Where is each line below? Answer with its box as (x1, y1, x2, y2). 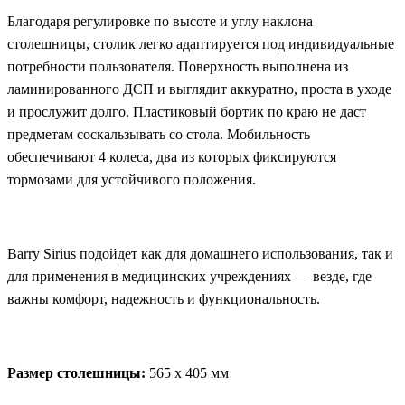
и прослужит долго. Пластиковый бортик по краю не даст (7, 103, 366, 119)
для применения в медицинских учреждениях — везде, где (7, 268, 372, 284)
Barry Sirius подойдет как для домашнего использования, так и (7, 245, 393, 261)
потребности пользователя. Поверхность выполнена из (7, 58, 348, 74)
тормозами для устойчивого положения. (7, 171, 256, 187)
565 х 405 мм (149, 364, 229, 381)
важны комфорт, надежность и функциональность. (7, 290, 320, 306)
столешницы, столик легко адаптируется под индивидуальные (7, 35, 394, 52)
